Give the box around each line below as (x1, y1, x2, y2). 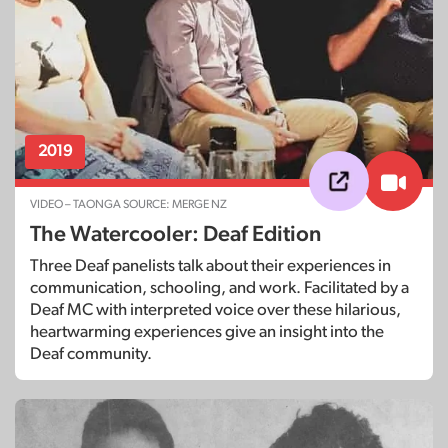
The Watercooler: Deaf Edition (30, 223, 321, 245)
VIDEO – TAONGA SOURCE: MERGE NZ (30, 198, 227, 210)
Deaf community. (30, 345, 152, 362)
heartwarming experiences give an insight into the (30, 323, 384, 340)
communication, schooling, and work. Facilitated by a (30, 279, 409, 296)
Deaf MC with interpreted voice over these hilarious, (30, 301, 401, 318)
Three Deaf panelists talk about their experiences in (30, 257, 391, 274)
